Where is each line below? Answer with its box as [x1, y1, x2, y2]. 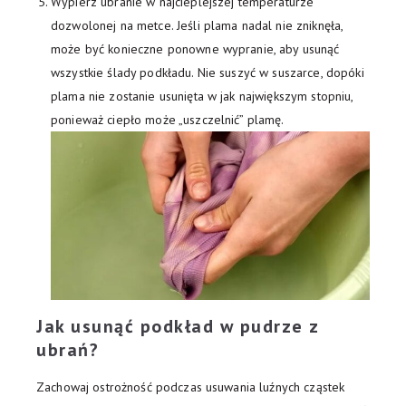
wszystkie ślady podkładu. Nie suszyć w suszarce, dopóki [51, 63, 364, 81]
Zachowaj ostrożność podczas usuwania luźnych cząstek [36, 379, 345, 396]
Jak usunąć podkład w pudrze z [36, 314, 319, 339]
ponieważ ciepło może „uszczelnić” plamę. [51, 111, 285, 128]
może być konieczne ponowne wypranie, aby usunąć [51, 40, 340, 57]
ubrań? [36, 338, 99, 362]
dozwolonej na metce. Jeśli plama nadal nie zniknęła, [51, 16, 343, 34]
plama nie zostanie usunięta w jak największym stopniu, [51, 87, 353, 104]
